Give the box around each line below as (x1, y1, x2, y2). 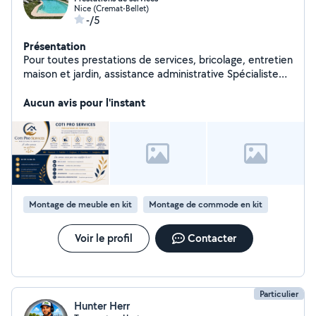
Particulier (260, 288, 298, 300)
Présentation (23, 38, 86, 54)
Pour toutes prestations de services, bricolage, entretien (23, 52, 293, 67)
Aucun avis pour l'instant (23, 95, 145, 110)
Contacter (187, 231, 236, 245)
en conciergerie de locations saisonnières (23, 80, 220, 95)
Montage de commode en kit (149, 198, 262, 210)
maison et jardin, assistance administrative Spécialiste (23, 66, 279, 81)
